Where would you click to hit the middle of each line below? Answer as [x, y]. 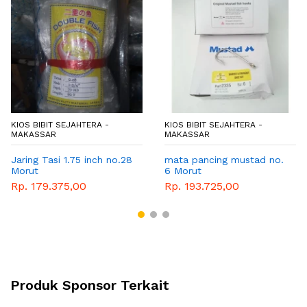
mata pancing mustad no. [224, 160]
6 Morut [183, 171]
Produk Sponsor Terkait [90, 285]
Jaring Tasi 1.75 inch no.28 [72, 160]
